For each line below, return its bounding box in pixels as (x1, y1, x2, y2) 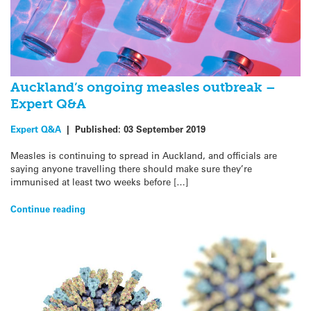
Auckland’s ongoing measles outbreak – (10, 78, 276, 95)
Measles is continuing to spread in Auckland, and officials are (10, 149, 277, 162)
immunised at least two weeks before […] (10, 176, 188, 188)
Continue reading (10, 202, 85, 215)
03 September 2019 (124, 123, 205, 135)
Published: (75, 123, 124, 135)
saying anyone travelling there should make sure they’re (10, 162, 252, 175)
